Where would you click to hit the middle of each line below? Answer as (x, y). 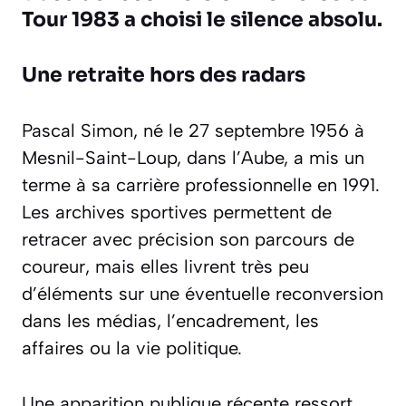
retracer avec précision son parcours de (188, 240)
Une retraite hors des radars (164, 75)
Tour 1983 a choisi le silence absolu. (202, 20)
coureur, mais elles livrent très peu (165, 267)
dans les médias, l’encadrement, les (170, 321)
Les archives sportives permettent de (177, 213)
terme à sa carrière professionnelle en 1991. (201, 185)
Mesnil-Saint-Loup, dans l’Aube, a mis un (193, 158)
